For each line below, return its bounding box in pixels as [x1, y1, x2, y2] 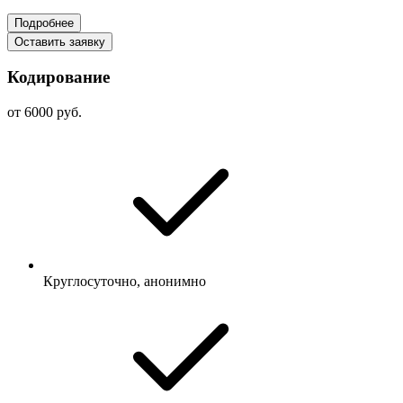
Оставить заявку [14, 34, 105, 49]
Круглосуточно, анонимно [43, 273, 206, 290]
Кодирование [7, 67, 110, 87]
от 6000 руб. [7, 104, 82, 121]
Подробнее [14, 15, 74, 30]
